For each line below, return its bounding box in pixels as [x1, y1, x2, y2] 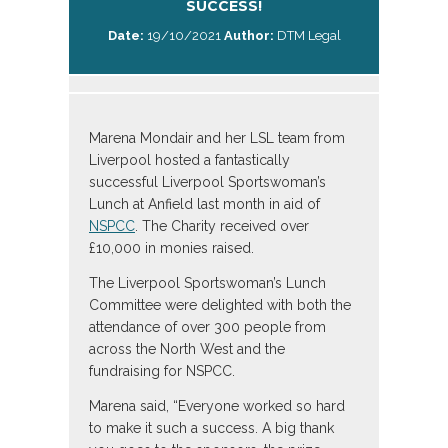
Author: [223, 28, 274, 43]
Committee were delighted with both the [89, 297, 351, 313]
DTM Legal [273, 28, 341, 43]
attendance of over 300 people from [89, 319, 326, 335]
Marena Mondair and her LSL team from [89, 130, 345, 146]
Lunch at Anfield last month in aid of [89, 196, 320, 212]
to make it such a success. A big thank [89, 420, 334, 436]
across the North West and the [89, 341, 285, 357]
